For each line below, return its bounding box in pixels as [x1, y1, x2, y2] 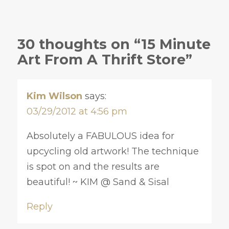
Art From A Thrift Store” [17, 51, 192, 68]
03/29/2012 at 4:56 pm [26, 105, 127, 117]
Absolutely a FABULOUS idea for [26, 130, 174, 142]
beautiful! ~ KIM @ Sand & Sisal [26, 176, 169, 188]
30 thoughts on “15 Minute [17, 36, 211, 53]
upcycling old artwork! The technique [26, 145, 199, 157]
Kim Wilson [26, 90, 82, 102]
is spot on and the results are [26, 161, 159, 172]
